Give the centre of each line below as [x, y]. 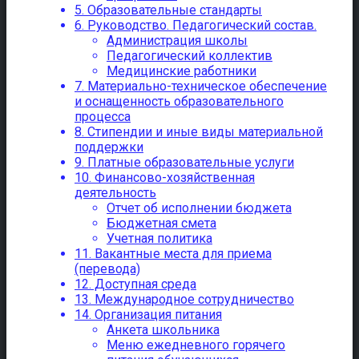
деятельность [115, 193]
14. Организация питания [148, 315]
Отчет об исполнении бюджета [199, 208]
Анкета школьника [163, 330]
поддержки [109, 147]
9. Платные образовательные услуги [184, 163]
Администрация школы [177, 41]
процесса [103, 117]
